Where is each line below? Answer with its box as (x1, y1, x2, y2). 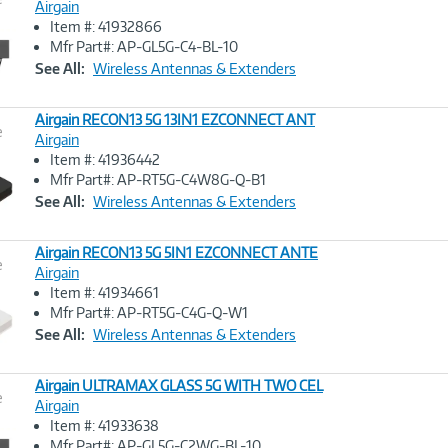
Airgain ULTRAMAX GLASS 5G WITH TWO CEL (35, 377, 323, 394)
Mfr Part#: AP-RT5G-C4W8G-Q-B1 (50, 171, 266, 188)
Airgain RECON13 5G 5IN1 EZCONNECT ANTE (35, 244, 318, 261)
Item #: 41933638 (50, 417, 159, 434)
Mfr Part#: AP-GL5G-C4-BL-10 (50, 38, 238, 55)
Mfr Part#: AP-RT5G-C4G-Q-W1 (50, 304, 248, 321)
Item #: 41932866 (50, 18, 162, 35)
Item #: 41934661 (50, 284, 159, 301)
